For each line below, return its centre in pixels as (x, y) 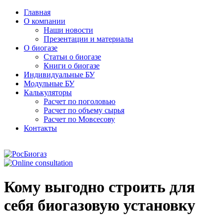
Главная (37, 12)
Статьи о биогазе (72, 57)
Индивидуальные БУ (59, 75)
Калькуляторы (48, 92)
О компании (45, 21)
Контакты (40, 128)
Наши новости (68, 30)
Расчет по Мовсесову (79, 119)
